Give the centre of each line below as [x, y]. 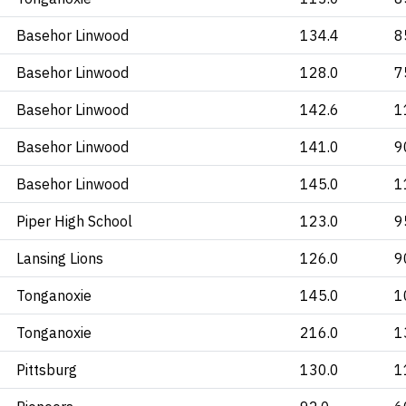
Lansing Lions [60, 258]
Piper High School [74, 221]
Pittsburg [47, 370]
